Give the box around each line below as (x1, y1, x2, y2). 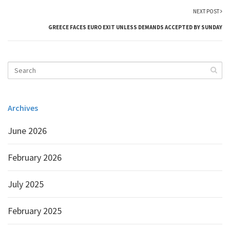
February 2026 (8, 151, 62, 163)
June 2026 (8, 125, 47, 137)
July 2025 (8, 178, 44, 190)
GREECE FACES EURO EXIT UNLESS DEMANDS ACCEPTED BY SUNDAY (48, 24, 222, 31)
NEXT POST (193, 8, 220, 15)
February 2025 (8, 205, 62, 217)
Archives (8, 103, 38, 113)
